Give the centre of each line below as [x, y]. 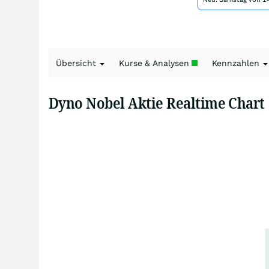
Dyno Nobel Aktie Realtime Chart [157, 103]
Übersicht [77, 63]
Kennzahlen [237, 63]
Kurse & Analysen [155, 63]
